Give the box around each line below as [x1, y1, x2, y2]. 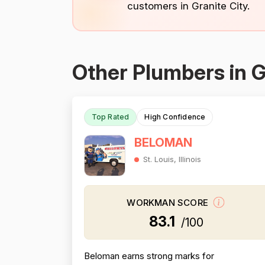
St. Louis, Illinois [143, 154, 201, 164]
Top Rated [91, 112, 130, 121]
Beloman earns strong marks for [83, 250, 214, 261]
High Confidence [144, 112, 206, 121]
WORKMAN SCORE [127, 197, 211, 209]
